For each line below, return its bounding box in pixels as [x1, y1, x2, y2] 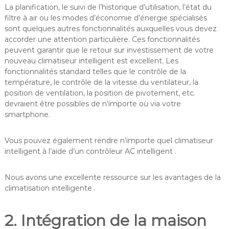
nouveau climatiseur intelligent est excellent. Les [4, 56, 178, 65]
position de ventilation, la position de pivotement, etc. [4, 88, 195, 98]
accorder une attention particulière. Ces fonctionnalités [4, 34, 200, 44]
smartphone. [4, 109, 50, 119]
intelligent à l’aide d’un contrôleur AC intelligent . [4, 146, 176, 156]
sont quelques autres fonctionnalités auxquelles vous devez [4, 24, 217, 33]
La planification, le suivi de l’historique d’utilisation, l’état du [4, 2, 212, 12]
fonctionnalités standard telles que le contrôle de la [4, 66, 186, 76]
